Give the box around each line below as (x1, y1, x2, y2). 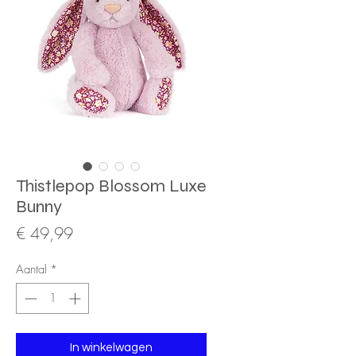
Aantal (16, 261, 47, 278)
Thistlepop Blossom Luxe (16, 176, 207, 197)
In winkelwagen (70, 341, 153, 354)
